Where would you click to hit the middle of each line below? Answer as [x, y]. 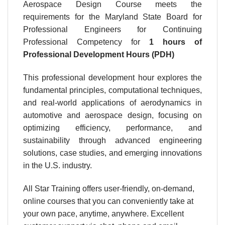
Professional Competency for [86, 42]
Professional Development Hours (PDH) [99, 55]
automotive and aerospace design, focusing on [113, 116]
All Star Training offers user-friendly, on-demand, [109, 188]
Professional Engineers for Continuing [113, 30]
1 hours [172, 42]
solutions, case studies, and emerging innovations [113, 153]
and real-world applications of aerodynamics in [113, 103]
